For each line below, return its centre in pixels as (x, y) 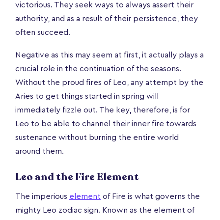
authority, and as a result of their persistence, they (107, 18)
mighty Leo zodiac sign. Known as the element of (105, 210)
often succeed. (43, 32)
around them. (40, 151)
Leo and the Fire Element (77, 177)
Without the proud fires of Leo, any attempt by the (109, 82)
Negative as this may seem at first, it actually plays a (110, 55)
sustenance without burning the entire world (97, 137)
